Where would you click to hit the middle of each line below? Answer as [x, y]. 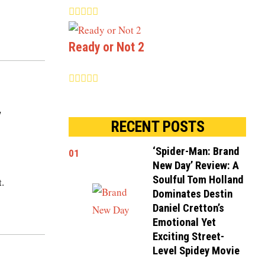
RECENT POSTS [157, 126]
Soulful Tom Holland [198, 180]
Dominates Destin [193, 194]
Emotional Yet [185, 222]
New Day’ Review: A [196, 165]
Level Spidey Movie [196, 251]
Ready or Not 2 [106, 47]
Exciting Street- [189, 236]
